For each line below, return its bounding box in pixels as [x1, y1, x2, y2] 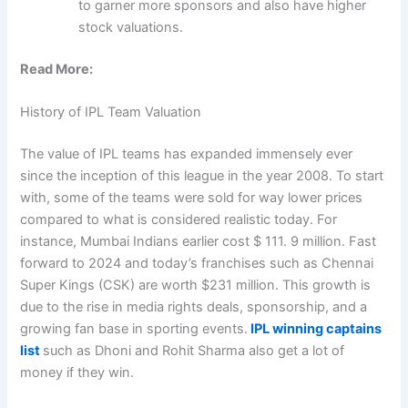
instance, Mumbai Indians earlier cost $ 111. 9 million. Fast [20, 232, 377, 250]
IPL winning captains [248, 320, 382, 337]
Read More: [20, 60, 97, 77]
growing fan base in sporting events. [20, 320, 249, 337]
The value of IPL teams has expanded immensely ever [20, 145, 353, 162]
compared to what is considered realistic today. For [20, 210, 338, 228]
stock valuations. [78, 18, 184, 36]
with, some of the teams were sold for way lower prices [20, 189, 363, 206]
